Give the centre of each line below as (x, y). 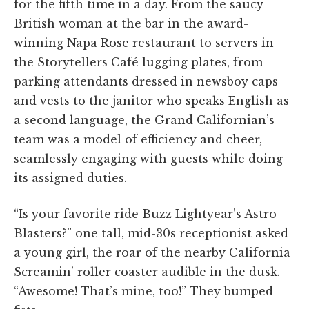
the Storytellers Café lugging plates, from (138, 62)
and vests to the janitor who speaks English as (151, 100)
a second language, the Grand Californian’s (144, 120)
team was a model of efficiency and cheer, (138, 139)
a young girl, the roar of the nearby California (152, 252)
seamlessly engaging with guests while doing (148, 158)
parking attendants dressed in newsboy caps (146, 81)
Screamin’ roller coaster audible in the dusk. (147, 271)
